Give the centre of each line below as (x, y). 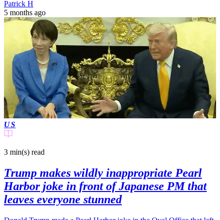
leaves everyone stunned (63, 199)
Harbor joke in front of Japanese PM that (105, 186)
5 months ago (25, 13)
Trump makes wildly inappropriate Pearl (103, 173)
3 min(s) (17, 152)
